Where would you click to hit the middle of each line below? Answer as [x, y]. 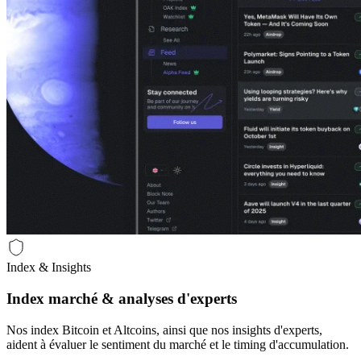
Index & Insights [49, 268]
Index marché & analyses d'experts [122, 299]
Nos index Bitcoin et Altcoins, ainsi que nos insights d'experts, [164, 330]
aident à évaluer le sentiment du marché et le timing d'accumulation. [178, 344]
